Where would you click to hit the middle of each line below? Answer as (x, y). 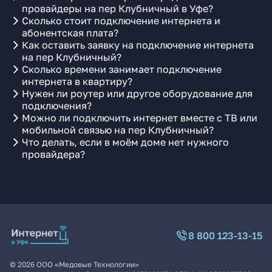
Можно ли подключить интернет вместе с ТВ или (140, 118)
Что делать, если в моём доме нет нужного (125, 142)
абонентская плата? (70, 33)
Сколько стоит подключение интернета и (121, 21)
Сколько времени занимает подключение (122, 69)
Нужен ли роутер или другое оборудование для (137, 93)
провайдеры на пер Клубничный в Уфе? (117, 8)
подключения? (57, 106)
